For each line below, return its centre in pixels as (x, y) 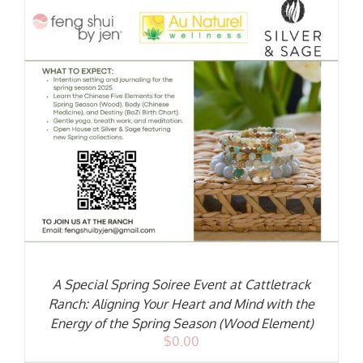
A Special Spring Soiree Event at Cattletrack (181, 284)
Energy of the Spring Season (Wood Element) (181, 323)
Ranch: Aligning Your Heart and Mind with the (181, 303)
